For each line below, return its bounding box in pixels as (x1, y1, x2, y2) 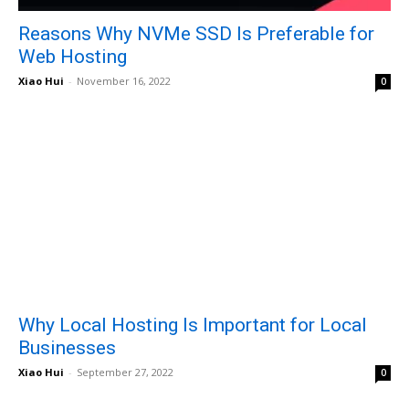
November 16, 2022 (77, 74, 171, 89)
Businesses (18, 336, 116, 359)
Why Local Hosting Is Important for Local (18, 313, 367, 336)
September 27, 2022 (77, 364, 173, 379)
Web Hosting (18, 46, 127, 68)
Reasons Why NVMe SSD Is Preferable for (18, 23, 374, 46)
